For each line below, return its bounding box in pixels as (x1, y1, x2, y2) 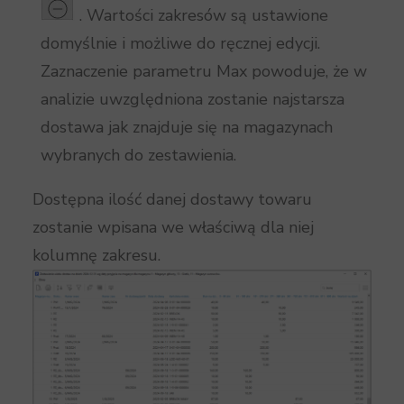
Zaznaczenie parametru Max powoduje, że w (41, 60, 367, 83)
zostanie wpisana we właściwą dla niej (32, 216, 314, 239)
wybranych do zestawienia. (41, 144, 236, 167)
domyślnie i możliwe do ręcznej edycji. (41, 32, 320, 55)
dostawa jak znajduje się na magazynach (41, 116, 333, 139)
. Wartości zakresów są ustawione (79, 5, 328, 27)
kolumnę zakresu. (32, 244, 161, 267)
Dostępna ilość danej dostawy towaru (32, 188, 312, 211)
